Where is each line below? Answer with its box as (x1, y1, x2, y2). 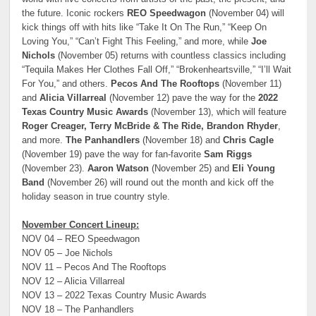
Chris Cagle (223, 135, 274, 145)
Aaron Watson (87, 163, 150, 174)
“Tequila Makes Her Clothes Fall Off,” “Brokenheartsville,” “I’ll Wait (22, 64, 292, 75)
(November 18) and (140, 135, 224, 145)
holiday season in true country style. (22, 191, 171, 202)
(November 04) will (206, 8, 285, 18)
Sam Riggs (204, 149, 253, 159)
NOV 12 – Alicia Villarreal (22, 276, 126, 287)
